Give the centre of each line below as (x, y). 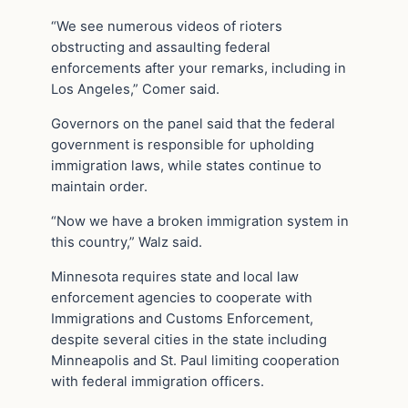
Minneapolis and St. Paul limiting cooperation (195, 360)
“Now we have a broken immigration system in (200, 221)
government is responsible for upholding (183, 145)
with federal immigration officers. (158, 381)
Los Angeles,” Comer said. (135, 90)
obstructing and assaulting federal (161, 48)
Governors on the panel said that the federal (193, 124)
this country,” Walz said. (127, 242)
